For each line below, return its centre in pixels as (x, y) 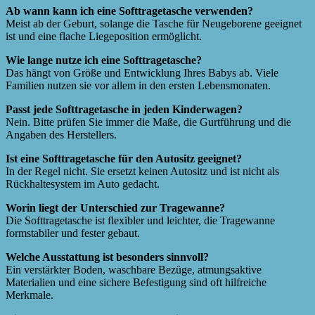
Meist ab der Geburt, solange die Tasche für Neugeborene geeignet (154, 23)
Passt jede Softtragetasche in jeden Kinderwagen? (124, 109)
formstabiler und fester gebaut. (73, 233)
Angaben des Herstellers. (61, 134)
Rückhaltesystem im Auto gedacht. (83, 184)
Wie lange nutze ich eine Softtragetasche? (104, 60)
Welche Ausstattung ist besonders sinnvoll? (107, 257)
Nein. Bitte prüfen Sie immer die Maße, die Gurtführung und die (148, 122)
